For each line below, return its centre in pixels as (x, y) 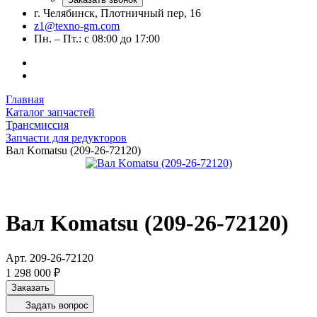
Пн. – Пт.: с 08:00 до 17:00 (97, 39)
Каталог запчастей (50, 112)
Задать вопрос (57, 305)
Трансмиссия (37, 125)
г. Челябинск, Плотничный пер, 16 (117, 13)
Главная (25, 99)
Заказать (30, 287)
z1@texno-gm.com (77, 26)
